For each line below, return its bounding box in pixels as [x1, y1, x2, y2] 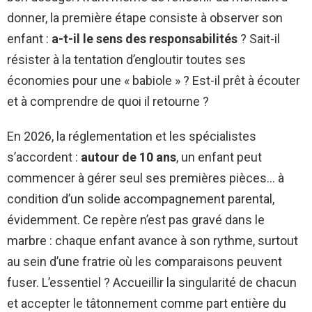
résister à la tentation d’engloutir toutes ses [7, 52, 246, 67]
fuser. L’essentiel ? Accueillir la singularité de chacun [7, 274, 297, 290]
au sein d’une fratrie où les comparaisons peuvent [7, 253, 282, 269]
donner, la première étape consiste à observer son [7, 10, 283, 25]
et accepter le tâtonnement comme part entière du [7, 295, 286, 311]
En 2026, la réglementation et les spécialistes [7, 128, 256, 143]
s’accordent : [7, 149, 81, 164]
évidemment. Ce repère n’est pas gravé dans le [7, 212, 265, 227]
